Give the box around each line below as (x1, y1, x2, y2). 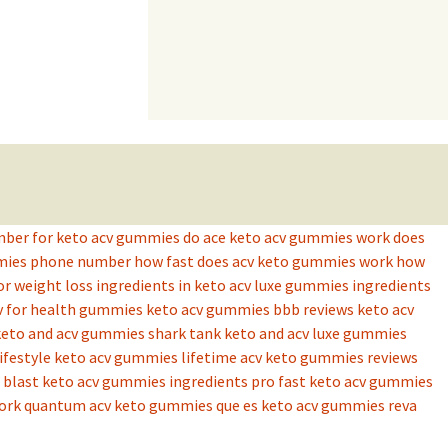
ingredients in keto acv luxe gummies (96, 275, 349, 296)
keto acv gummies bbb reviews (146, 299, 354, 320)
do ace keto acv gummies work (183, 227, 390, 248)
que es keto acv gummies (216, 395, 385, 416)
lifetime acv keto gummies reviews (181, 347, 418, 368)
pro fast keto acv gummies (251, 371, 433, 392)
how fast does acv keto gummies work (134, 251, 393, 272)
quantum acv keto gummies (24, 395, 213, 416)
